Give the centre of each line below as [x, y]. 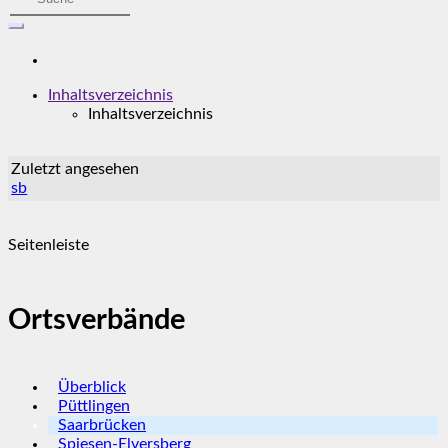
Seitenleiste [48, 245]
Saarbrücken [102, 425]
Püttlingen [94, 406]
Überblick [92, 387]
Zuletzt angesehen [75, 168]
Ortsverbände [96, 321]
